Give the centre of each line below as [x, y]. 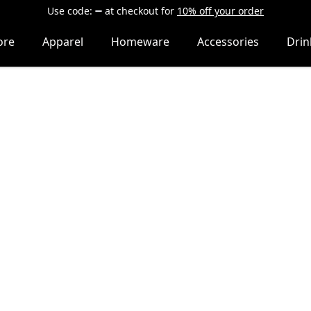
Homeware [140, 42]
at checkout [132, 11]
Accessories [228, 42]
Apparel [62, 42]
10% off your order [220, 11]
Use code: [70, 11]
